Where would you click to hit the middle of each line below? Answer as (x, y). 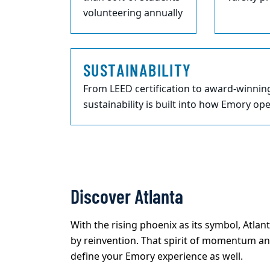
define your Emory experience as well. (157, 257)
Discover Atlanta (127, 196)
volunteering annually (133, 14)
